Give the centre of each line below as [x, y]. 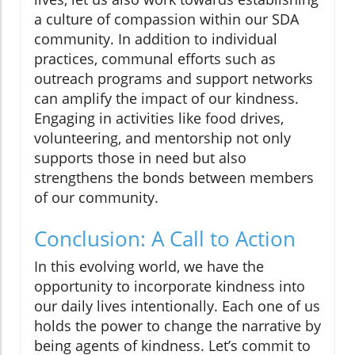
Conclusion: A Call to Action [165, 239]
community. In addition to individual [156, 39]
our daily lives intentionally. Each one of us [177, 306]
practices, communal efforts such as [155, 59]
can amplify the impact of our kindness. [166, 99]
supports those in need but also [140, 158]
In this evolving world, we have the [149, 267]
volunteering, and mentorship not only [162, 138]
